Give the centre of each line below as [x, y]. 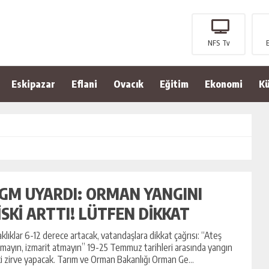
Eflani [84, 84]
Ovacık [128, 84]
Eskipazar [33, 84]
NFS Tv [219, 43]
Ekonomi [224, 84]
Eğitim [174, 84]
